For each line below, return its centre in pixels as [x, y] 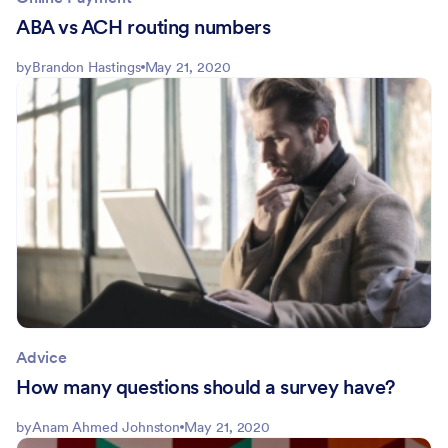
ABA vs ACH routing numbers [144, 26]
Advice [41, 356]
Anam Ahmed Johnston [106, 426]
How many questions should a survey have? [205, 386]
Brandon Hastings [86, 66]
